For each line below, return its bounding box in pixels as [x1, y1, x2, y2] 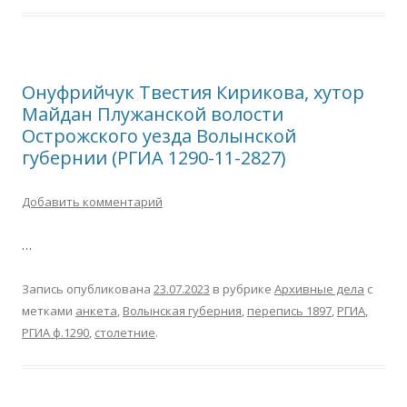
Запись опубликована [22, 281, 154, 297]
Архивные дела [274, 281, 364, 297]
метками [22, 303, 75, 319]
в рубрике [210, 281, 274, 297]
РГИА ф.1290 [22, 324, 89, 341]
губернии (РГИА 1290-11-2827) [22, 145, 286, 170]
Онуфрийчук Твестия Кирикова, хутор [22, 80, 364, 104]
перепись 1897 [247, 303, 332, 319]
